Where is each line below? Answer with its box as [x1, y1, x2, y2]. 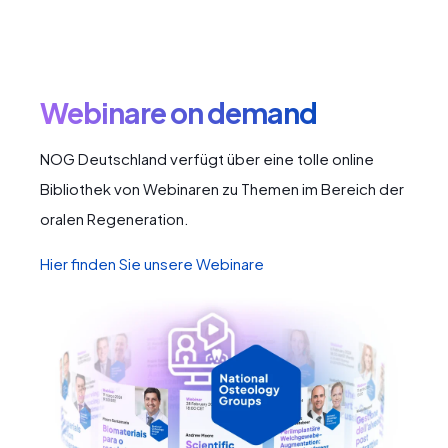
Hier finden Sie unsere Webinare [40, 254, 264, 273]
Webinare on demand [40, 94, 317, 130]
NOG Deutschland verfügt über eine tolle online [40, 149, 374, 168]
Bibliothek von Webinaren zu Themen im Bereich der [40, 179, 404, 198]
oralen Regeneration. [40, 209, 189, 228]
